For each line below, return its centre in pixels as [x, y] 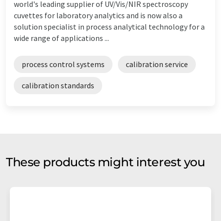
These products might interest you [106, 162]
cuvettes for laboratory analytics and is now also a [98, 15]
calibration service [157, 64]
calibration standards [58, 85]
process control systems [63, 64]
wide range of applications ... [61, 38]
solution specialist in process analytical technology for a [109, 26]
